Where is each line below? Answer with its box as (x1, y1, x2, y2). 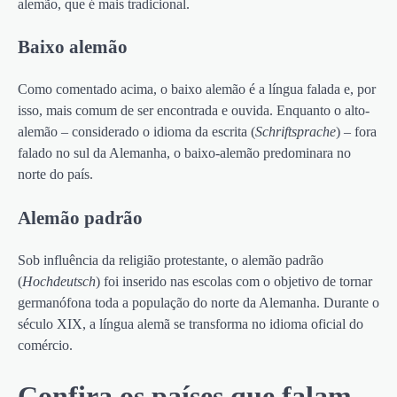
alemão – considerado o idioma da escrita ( (18, 124, 255, 140)
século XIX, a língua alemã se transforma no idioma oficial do (18, 315, 363, 331)
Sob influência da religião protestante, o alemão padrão (18, 252, 323, 268)
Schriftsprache (255, 124, 336, 140)
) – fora (336, 124, 377, 140)
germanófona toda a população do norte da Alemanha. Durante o (18, 294, 379, 310)
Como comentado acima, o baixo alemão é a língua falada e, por (18, 82, 376, 97)
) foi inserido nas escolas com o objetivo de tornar (96, 273, 372, 289)
